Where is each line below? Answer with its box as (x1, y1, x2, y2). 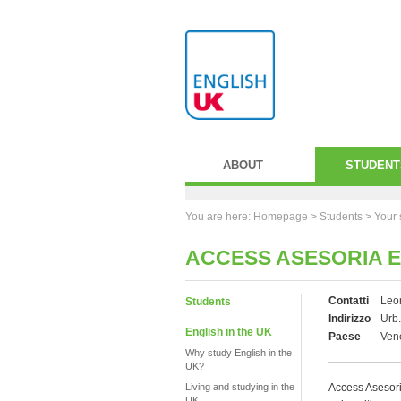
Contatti (328, 294, 369, 307)
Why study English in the (185, 347, 292, 358)
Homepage (253, 210, 308, 223)
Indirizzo (328, 312, 371, 325)
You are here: (185, 210, 253, 223)
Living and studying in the (185, 381, 294, 392)
